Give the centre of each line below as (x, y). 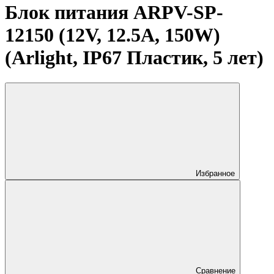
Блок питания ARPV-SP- (114, 13)
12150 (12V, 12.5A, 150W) (113, 35)
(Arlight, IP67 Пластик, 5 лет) (134, 58)
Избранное (215, 173)
